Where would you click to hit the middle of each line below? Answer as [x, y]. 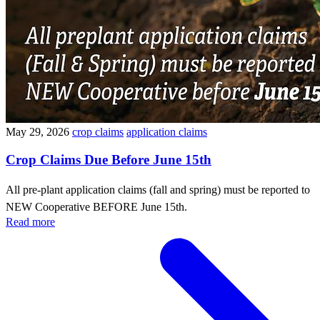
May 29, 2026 [37, 132]
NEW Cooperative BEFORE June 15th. [98, 206]
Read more [30, 221]
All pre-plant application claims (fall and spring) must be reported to [158, 189]
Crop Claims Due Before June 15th [109, 160]
